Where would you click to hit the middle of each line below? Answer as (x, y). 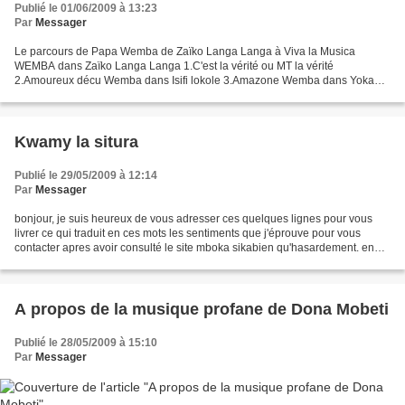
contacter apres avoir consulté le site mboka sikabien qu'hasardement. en (194, 248)
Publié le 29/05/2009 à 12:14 (86, 175)
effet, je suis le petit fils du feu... (90, 262)
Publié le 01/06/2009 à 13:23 (86, 8)
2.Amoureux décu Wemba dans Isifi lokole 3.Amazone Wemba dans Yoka (194, 80)
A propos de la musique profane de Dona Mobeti (202, 309)
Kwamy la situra (76, 142)
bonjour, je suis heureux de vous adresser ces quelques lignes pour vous (193, 219)
